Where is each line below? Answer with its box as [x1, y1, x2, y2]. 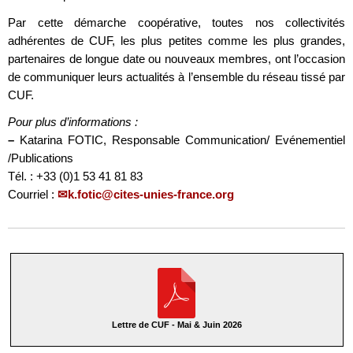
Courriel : [8, 188, 58, 202]
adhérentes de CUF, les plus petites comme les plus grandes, [8, 33, 345, 47]
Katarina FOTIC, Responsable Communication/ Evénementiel [14, 133, 345, 147]
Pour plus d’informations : [8, 115, 138, 129]
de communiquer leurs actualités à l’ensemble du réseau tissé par [8, 69, 345, 84]
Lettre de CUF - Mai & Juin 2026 [111, 320, 242, 330]
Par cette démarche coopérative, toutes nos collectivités [8, 15, 345, 29]
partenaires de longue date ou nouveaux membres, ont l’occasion [8, 51, 345, 65]
